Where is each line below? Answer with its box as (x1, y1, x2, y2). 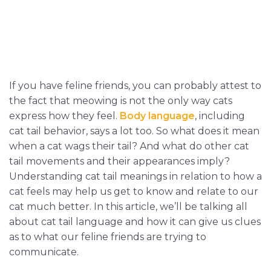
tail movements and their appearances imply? (9, 155, 230, 167)
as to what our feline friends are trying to (9, 230, 206, 243)
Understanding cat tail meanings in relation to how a (9, 170, 262, 182)
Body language (120, 109, 195, 122)
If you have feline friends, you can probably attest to (9, 79, 261, 91)
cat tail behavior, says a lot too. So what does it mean (9, 125, 260, 137)
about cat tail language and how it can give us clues (9, 215, 261, 227)
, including (195, 109, 245, 122)
